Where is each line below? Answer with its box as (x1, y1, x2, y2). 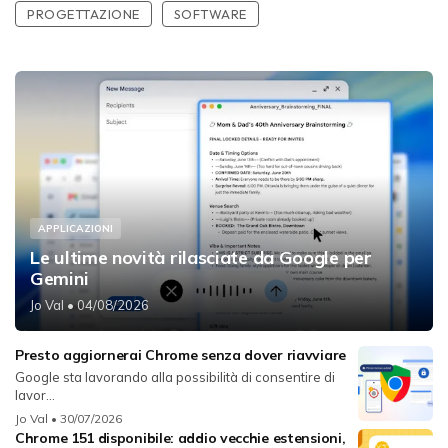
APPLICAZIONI (38, 221, 113, 235)
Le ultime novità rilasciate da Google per (30, 245, 372, 269)
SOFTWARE (173, 5, 247, 22)
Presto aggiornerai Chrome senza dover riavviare (15, 345, 346, 364)
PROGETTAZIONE (27, 5, 140, 22)
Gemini (30, 266, 89, 290)
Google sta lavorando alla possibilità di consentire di (15, 368, 335, 385)
